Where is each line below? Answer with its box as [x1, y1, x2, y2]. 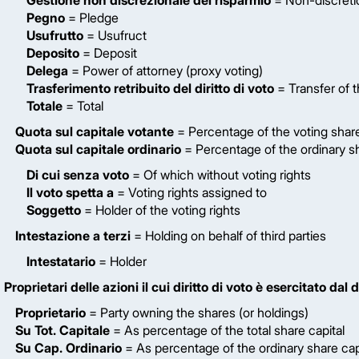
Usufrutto [26, 27, 83, 43]
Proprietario [15, 305, 86, 321]
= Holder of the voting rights [81, 202, 240, 218]
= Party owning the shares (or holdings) [86, 305, 309, 321]
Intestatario [26, 253, 95, 269]
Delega [26, 63, 68, 79]
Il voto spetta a [26, 184, 114, 200]
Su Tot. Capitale [15, 322, 110, 338]
